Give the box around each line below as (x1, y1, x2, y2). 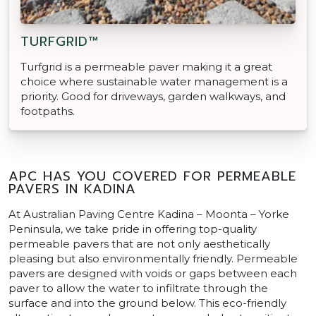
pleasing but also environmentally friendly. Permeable (8, 251, 298, 265)
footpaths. (20, 104, 75, 118)
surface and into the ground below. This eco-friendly (8, 296, 286, 310)
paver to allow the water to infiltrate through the (8, 281, 268, 295)
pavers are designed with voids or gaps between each (8, 266, 297, 280)
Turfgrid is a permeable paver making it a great (20, 59, 272, 73)
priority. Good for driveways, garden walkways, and (20, 89, 286, 103)
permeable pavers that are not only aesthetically (8, 236, 270, 250)
